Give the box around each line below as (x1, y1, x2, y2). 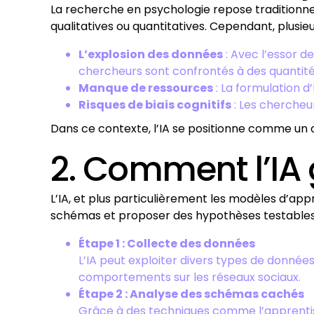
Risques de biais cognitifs (78, 97, 231, 113)
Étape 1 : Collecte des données (78, 235, 255, 252)
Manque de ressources (78, 80, 213, 96)
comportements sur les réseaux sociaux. (78, 269, 301, 285)
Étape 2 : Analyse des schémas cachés (78, 286, 304, 302)
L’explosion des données (78, 46, 223, 62)
